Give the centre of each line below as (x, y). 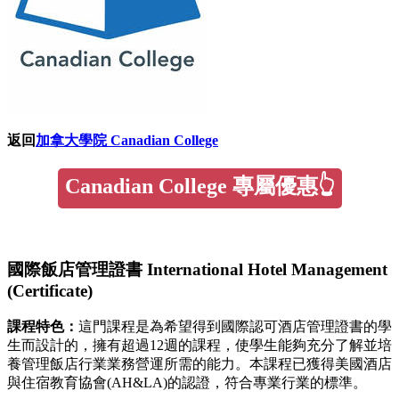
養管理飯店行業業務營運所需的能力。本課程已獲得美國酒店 (199, 364)
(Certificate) (50, 291)
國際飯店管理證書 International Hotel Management (197, 270)
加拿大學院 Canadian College (127, 140)
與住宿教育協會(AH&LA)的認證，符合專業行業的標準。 (187, 383)
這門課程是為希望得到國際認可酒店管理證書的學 (235, 327)
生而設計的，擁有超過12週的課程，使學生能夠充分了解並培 (199, 346)
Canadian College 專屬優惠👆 (199, 186)
